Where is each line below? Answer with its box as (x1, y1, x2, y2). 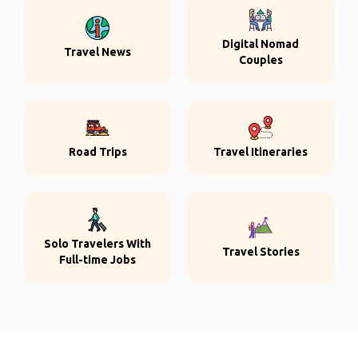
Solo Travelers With (44, 237, 151, 250)
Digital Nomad (222, 38, 299, 50)
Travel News (64, 46, 131, 58)
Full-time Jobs (59, 253, 136, 266)
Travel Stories (221, 245, 300, 258)
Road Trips (68, 145, 127, 158)
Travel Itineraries (213, 145, 308, 158)
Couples (238, 54, 283, 66)
